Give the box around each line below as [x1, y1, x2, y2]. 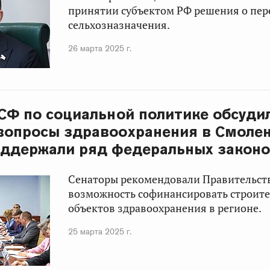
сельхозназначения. [68, 18, 171, 32]
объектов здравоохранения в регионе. [68, 201, 262, 216]
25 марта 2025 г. [68, 226, 132, 237]
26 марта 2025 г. [68, 43, 132, 54]
